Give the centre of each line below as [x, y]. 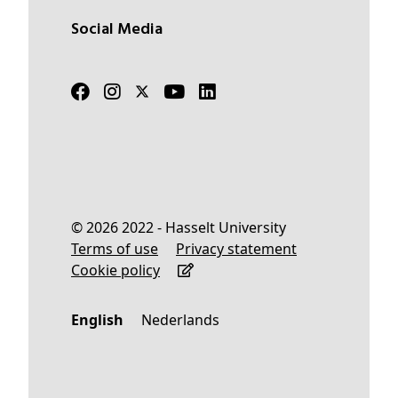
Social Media [121, 29]
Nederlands [186, 319]
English [101, 319]
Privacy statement [241, 248]
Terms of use [118, 248]
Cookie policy [120, 270]
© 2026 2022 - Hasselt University [184, 227]
